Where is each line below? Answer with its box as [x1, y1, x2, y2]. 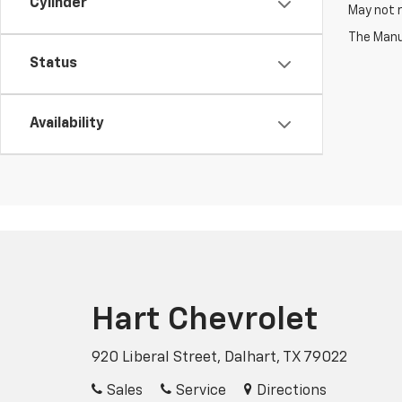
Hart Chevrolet [92, 304, 319, 337]
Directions [256, 384, 327, 399]
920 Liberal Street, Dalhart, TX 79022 [92, 350, 347, 366]
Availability [30, 117, 104, 131]
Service [175, 384, 226, 399]
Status [30, 57, 77, 71]
